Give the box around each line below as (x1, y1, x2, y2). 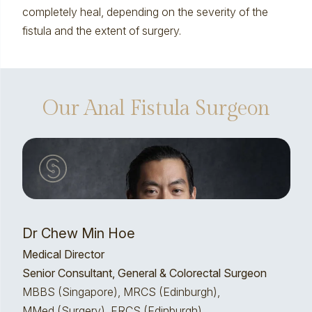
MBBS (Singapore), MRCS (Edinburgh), (22, 285, 220, 299)
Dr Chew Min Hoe (22, 225, 135, 242)
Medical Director (22, 247, 104, 261)
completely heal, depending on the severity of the (22, 5, 268, 19)
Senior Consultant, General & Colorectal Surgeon (22, 266, 267, 280)
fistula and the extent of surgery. (22, 24, 181, 38)
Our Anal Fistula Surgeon (42, 96, 270, 121)
